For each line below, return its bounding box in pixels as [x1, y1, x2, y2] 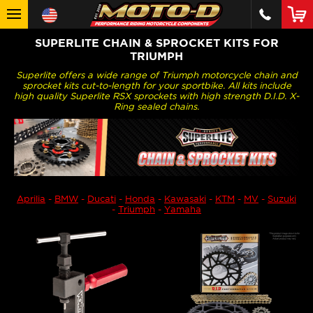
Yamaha [164, 203, 201, 214]
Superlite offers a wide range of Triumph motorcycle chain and [15, 70, 298, 80]
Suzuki [268, 193, 296, 204]
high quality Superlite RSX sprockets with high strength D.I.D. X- [14, 91, 299, 101]
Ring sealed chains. [114, 101, 199, 112]
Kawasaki [164, 193, 206, 204]
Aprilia [17, 193, 45, 204]
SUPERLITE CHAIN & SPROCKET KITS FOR [34, 36, 279, 49]
